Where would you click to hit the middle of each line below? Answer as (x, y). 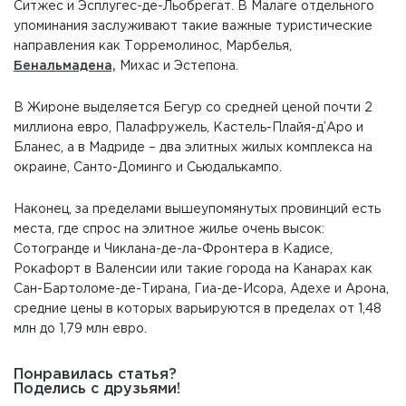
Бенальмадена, (65, 66)
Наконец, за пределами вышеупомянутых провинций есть (197, 209)
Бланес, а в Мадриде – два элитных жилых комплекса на (193, 148)
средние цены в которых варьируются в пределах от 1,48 (198, 309)
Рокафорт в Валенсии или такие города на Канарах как (193, 269)
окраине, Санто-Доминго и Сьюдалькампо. (148, 168)
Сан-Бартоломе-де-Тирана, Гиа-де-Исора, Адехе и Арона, (201, 289)
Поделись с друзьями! (97, 389)
